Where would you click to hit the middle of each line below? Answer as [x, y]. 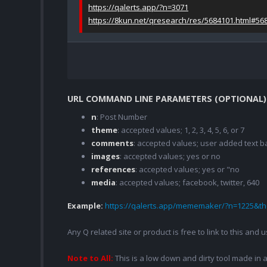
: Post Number [122, 117]
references [113, 170]
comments [112, 143]
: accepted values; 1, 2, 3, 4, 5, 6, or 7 [181, 130]
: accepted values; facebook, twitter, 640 [187, 183]
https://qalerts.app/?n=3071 [138, 7]
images [105, 156]
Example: [86, 206]
